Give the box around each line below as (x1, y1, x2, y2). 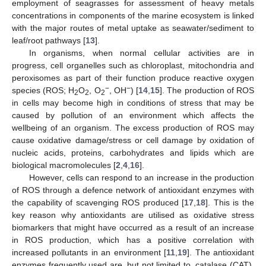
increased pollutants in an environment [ (12, 247, 167, 257)
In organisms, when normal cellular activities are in (28, 47, 254, 58)
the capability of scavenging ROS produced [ (12, 197, 185, 207)
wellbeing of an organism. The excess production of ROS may (12, 122, 254, 132)
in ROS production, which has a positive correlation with (12, 235, 254, 245)
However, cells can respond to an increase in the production (28, 172, 254, 182)
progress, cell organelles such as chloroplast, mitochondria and (12, 60, 254, 70)
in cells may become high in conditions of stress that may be (12, 97, 254, 107)
